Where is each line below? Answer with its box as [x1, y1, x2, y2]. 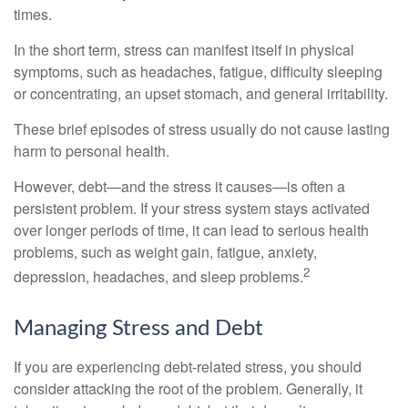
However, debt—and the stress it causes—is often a [14, 176, 345, 198]
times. [14, 4, 52, 25]
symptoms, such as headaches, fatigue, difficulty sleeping [14, 61, 382, 83]
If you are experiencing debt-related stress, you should [14, 355, 362, 377]
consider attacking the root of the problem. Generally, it [14, 377, 362, 399]
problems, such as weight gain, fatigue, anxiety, [14, 241, 317, 263]
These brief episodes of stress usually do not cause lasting [14, 118, 390, 140]
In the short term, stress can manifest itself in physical [14, 39, 354, 61]
